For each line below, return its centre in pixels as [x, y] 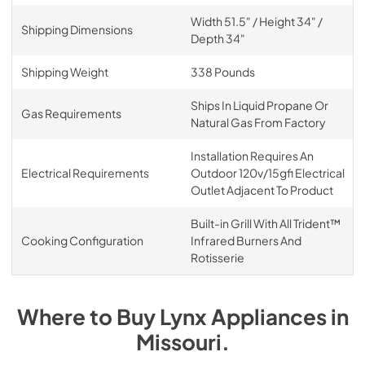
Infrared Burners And [246, 240]
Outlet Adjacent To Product [262, 190]
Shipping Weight [64, 72]
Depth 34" [218, 38]
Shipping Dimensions [77, 29]
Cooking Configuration [82, 240]
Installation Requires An [252, 156]
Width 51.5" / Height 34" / [256, 21]
